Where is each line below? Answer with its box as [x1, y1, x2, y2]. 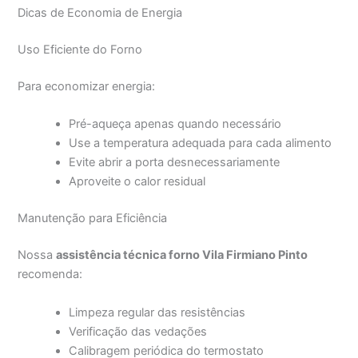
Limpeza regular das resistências [69, 304, 246, 320]
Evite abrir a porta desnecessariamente [69, 155, 280, 170]
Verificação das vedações [69, 324, 208, 339]
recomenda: [18, 267, 83, 282]
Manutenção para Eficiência [18, 211, 168, 226]
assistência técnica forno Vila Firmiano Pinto [56, 248, 308, 263]
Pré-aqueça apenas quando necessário [69, 117, 282, 132]
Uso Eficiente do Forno [18, 42, 143, 58]
